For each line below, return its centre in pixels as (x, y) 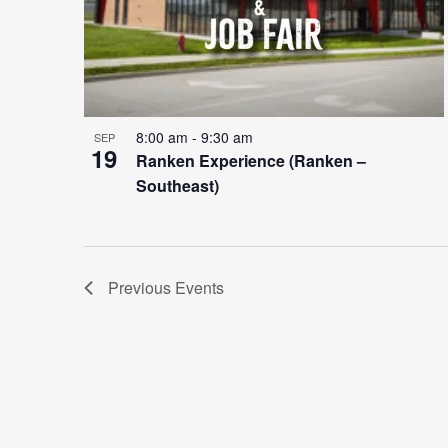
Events (199, 288)
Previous (141, 288)
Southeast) (177, 186)
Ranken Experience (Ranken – (251, 161)
